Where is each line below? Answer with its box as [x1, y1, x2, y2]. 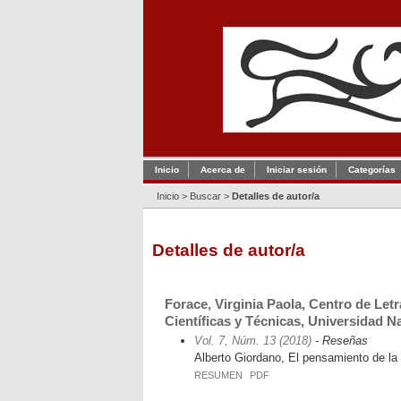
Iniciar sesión [267, 165, 327, 175]
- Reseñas [311, 333, 368, 347]
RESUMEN [193, 369, 243, 380]
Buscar [190, 191, 221, 201]
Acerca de [200, 165, 245, 175]
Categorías [348, 165, 396, 175]
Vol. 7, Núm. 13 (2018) [193, 333, 311, 347]
